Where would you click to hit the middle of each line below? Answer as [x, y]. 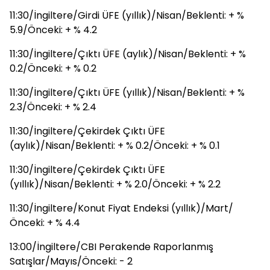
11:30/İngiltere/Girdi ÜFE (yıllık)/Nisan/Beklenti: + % [127, 15]
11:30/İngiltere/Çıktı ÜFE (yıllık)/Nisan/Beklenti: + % [127, 93]
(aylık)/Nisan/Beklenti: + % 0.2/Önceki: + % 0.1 [115, 146]
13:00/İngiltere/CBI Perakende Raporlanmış [111, 247]
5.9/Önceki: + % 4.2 [53, 30]
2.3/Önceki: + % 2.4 [53, 107]
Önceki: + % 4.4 [45, 223]
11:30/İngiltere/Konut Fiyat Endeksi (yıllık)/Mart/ [121, 208]
